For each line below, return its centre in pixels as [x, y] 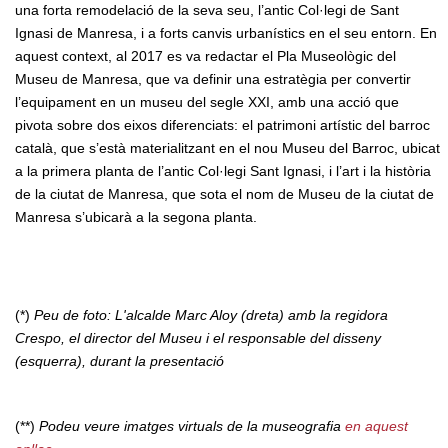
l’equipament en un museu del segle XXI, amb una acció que [207, 101]
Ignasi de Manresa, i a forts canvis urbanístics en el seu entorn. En [226, 32]
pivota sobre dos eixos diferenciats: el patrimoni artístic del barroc [222, 124]
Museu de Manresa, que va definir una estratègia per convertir [213, 78]
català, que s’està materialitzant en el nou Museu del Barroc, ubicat [227, 147]
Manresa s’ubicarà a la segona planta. [136, 216]
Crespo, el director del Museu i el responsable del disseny [198, 337]
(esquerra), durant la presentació [119, 360]
